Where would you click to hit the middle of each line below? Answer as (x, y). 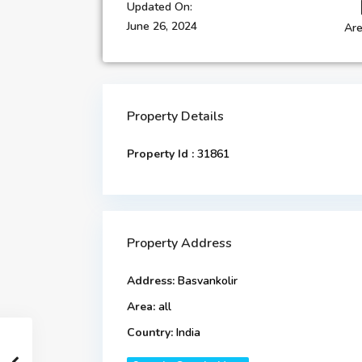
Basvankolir (206, 281)
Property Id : (160, 154)
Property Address (179, 244)
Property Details (175, 117)
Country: (150, 333)
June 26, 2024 (162, 27)
